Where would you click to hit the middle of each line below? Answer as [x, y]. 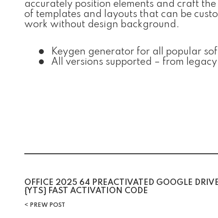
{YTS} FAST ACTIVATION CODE [86, 191]
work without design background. [102, 25]
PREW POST [47, 205]
